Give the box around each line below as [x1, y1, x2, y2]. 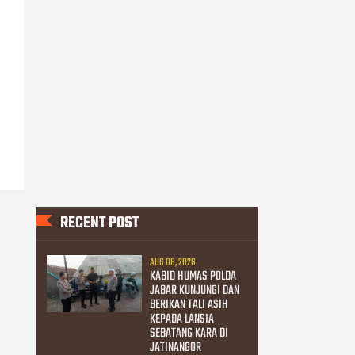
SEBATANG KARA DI [149, 323, 228, 344]
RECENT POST [60, 210, 139, 235]
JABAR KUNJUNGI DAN [149, 280, 239, 301]
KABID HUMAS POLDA [149, 265, 236, 287]
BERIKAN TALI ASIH [149, 294, 228, 315]
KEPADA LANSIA [149, 308, 214, 330]
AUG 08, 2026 [149, 254, 196, 271]
